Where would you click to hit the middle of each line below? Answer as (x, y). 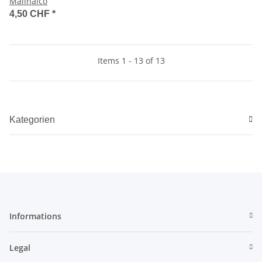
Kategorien (32, 119)
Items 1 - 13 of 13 (131, 60)
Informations (35, 216)
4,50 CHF (31, 13)
